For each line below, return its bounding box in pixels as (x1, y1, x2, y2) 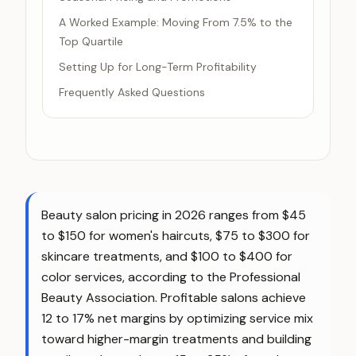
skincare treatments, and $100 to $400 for (41, 248, 292, 265)
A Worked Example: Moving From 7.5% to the (59, 15, 292, 29)
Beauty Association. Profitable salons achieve (41, 289, 306, 306)
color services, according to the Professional (41, 269, 300, 285)
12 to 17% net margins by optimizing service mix (41, 310, 313, 327)
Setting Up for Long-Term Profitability (59, 60, 257, 74)
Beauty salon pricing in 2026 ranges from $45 (41, 207, 306, 223)
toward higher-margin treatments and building (41, 331, 311, 347)
